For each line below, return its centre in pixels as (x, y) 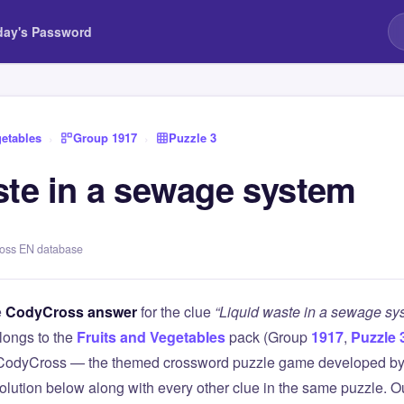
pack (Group (268, 337)
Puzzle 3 (193, 138)
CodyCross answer (71, 312)
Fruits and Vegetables (151, 337)
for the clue (176, 312)
